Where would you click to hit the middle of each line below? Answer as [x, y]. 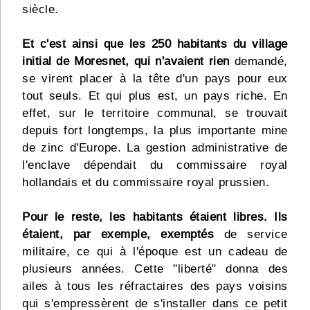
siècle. [40, 10]
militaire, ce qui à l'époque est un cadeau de [155, 252]
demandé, [259, 62]
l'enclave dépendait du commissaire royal [155, 165]
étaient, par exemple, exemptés [118, 235]
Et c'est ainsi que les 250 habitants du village [155, 44]
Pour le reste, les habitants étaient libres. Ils [155, 217]
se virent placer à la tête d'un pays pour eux [155, 79]
